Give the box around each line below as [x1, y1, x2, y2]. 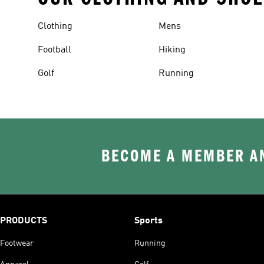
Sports [134, 216, 163, 226]
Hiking [159, 45, 186, 55]
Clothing [38, 22, 72, 31]
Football [38, 45, 71, 55]
